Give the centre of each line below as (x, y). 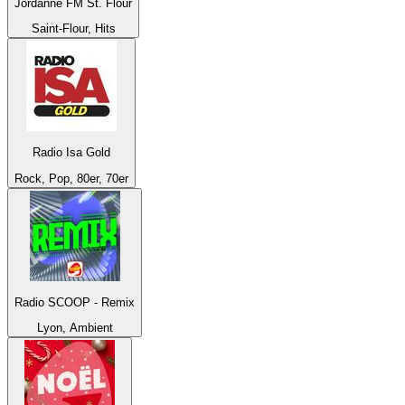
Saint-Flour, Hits (73, 28)
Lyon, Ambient (75, 328)
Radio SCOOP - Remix (75, 302)
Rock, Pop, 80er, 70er (71, 178)
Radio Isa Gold (71, 153)
